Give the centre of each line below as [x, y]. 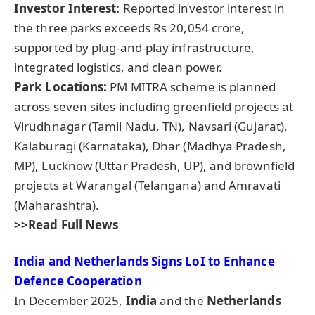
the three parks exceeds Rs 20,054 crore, [130, 28]
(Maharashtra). [57, 205]
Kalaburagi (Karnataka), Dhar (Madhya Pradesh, [150, 146]
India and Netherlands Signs [100, 262]
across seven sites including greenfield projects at [154, 107]
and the [181, 301]
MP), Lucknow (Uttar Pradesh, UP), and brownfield [155, 166]
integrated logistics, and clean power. [118, 67]
